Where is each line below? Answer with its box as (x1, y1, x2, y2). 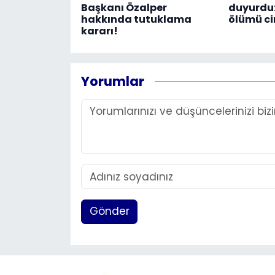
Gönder (89, 204, 130, 219)
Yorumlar (80, 72, 144, 90)
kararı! (80, 24, 118, 38)
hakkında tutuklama (80, 12, 192, 26)
